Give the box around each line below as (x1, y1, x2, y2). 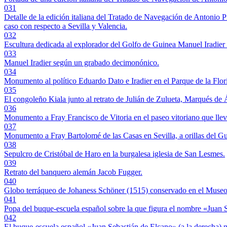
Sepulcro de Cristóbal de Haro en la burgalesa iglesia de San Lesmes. (4, 149, 225, 159)
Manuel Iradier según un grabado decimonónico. (4, 58, 159, 67)
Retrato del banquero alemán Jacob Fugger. (4, 168, 142, 177)
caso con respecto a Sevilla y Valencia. (4, 22, 127, 31)
